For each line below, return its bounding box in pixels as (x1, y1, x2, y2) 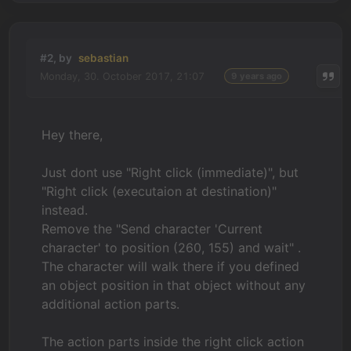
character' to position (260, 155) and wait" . (42, 240, 302, 255)
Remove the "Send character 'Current (42, 221, 263, 237)
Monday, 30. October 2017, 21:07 (40, 70, 205, 82)
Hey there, (42, 127, 103, 143)
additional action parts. (42, 296, 180, 312)
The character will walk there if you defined (42, 259, 300, 274)
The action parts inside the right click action (42, 334, 305, 349)
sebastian (78, 52, 129, 64)
